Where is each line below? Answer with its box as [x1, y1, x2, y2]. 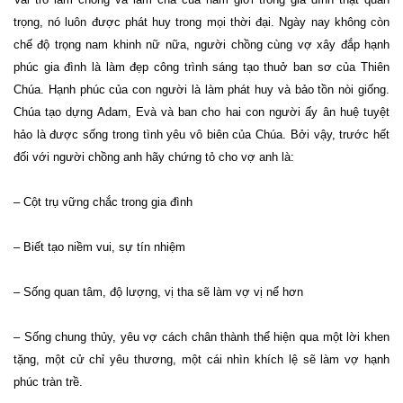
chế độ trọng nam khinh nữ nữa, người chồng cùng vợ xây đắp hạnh [13, 38, 390, 52]
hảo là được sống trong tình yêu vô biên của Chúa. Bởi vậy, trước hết [13, 128, 390, 142]
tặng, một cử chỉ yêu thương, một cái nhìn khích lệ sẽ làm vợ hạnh [13, 353, 390, 367]
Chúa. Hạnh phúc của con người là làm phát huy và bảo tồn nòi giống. [13, 83, 390, 97]
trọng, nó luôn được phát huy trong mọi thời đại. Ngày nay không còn [13, 15, 390, 30]
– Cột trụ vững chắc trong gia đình [13, 195, 193, 210]
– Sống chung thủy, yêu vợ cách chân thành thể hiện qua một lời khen [13, 330, 390, 345]
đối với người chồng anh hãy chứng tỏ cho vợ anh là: [13, 150, 294, 165]
